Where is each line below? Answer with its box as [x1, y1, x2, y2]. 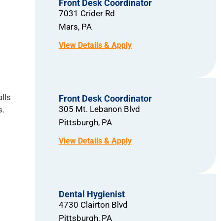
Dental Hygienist [58, 189, 125, 200]
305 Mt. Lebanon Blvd [58, 104, 140, 114]
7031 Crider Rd [58, 8, 115, 19]
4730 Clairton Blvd [58, 200, 128, 210]
